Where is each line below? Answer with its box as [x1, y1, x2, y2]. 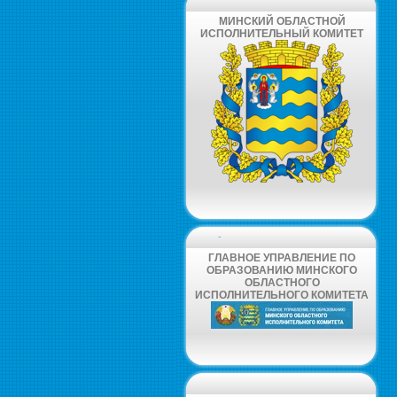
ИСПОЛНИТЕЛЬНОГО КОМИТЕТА [195, 289, 369, 301]
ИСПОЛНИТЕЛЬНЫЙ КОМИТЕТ [200, 27, 363, 40]
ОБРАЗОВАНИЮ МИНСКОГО [206, 264, 357, 276]
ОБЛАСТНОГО [244, 276, 320, 289]
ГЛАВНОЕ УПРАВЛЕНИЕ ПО [208, 252, 355, 264]
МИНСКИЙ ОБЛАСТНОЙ [218, 15, 346, 27]
